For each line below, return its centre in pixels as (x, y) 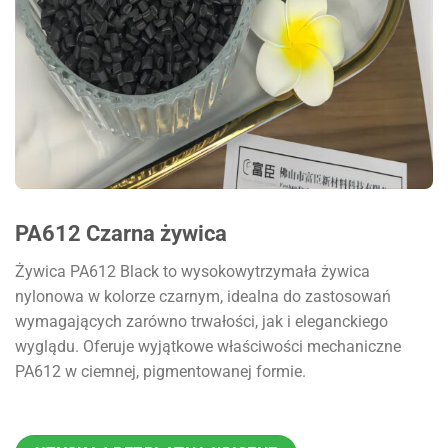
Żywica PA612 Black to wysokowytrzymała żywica (192, 272)
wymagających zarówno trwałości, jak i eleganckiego (201, 322)
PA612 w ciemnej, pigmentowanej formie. (160, 372)
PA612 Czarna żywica (121, 233)
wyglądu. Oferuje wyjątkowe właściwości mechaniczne (208, 347)
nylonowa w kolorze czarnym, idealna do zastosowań (203, 297)
